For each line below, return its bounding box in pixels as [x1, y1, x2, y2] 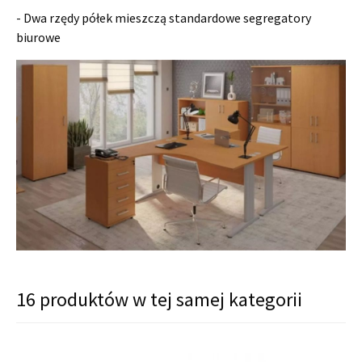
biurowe [16, 28, 61, 45]
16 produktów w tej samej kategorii [16, 287, 302, 313]
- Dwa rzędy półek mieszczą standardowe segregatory [16, 9, 311, 26]
